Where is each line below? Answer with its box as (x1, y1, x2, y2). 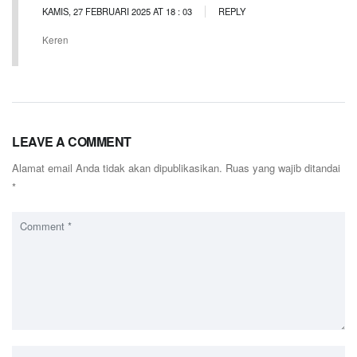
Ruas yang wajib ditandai (226, 159, 340, 175)
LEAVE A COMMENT (12, 131, 131, 151)
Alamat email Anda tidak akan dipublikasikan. (12, 159, 222, 175)
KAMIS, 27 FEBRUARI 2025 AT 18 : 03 (42, 4, 192, 18)
